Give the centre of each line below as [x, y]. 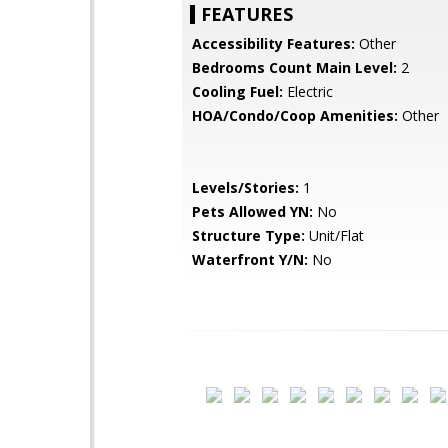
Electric [308, 91]
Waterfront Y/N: [250, 259]
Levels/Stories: [245, 187]
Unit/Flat [334, 235]
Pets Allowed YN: [252, 211]
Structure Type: [248, 235]
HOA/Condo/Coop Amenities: [295, 115]
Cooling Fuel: [237, 91]
